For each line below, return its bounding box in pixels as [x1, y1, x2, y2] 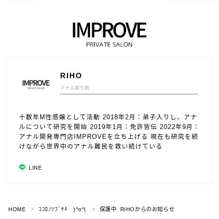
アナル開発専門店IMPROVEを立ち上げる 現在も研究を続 [19, 133, 198, 141]
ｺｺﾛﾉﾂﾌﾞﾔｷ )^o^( [39, 206, 87, 212]
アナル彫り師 [60, 85, 90, 90]
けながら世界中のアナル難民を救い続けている [19, 143, 163, 151]
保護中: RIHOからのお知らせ [99, 206, 175, 212]
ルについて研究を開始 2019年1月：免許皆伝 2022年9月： [19, 124, 200, 131]
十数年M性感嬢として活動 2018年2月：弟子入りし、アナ [19, 114, 197, 121]
